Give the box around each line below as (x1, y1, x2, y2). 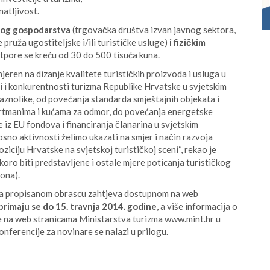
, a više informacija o (157, 201, 237, 212)
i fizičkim (168, 37, 206, 48)
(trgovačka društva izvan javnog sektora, (71, 24, 236, 35)
